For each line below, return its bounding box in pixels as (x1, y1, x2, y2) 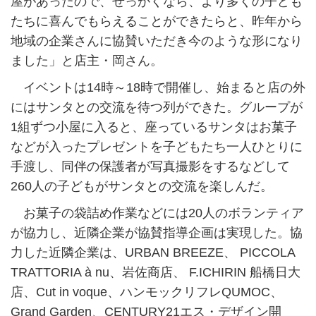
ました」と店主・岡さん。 (11, 54, 163, 68)
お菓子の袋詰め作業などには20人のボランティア (11, 206, 304, 221)
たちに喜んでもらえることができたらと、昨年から (11, 14, 303, 29)
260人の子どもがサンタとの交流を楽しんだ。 (11, 179, 273, 194)
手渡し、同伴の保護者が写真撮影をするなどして (11, 159, 290, 174)
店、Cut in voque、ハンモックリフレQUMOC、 (11, 285, 283, 300)
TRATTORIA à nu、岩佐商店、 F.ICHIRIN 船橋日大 (11, 265, 300, 280)
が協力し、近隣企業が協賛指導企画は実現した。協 (11, 226, 303, 241)
